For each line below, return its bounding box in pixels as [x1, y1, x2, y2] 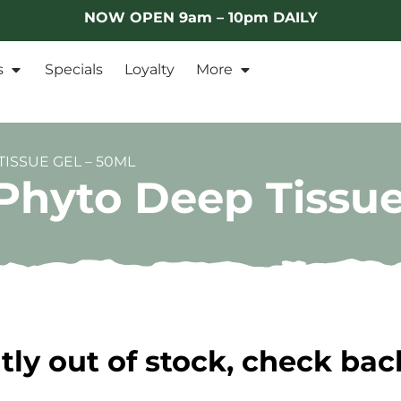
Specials [45, 61, 103, 79]
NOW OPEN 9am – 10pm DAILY [83, 9, 318, 26]
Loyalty [124, 61, 175, 79]
